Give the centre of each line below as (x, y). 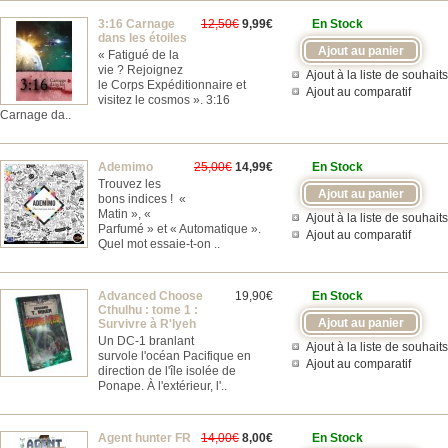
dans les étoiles (142, 38)
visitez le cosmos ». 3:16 (164, 100)
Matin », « (124, 214)
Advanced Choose (150, 296)
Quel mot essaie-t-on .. (159, 244)
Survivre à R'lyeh (147, 324)
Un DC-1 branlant (146, 341)
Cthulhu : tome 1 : (148, 310)
